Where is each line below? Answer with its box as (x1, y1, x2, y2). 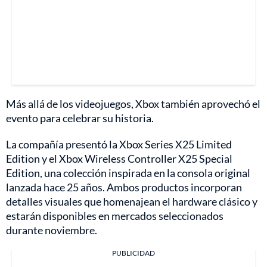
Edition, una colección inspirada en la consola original (6, 166, 250, 180)
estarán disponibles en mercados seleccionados (6, 209, 223, 223)
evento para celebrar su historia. (6, 111, 154, 125)
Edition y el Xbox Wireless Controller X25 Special (6, 152, 232, 166)
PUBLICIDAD (112, 249, 155, 258)
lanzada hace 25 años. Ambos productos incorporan (6, 181, 242, 194)
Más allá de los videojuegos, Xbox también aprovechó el (6, 97, 260, 111)
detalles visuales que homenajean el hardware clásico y (6, 195, 257, 209)
